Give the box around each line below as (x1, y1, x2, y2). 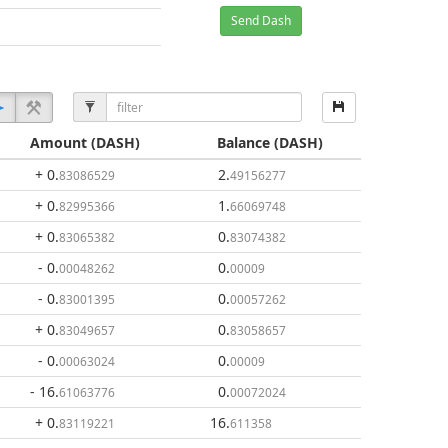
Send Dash (231, 12, 291, 29)
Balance (216, 133, 270, 152)
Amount (29, 133, 87, 152)
